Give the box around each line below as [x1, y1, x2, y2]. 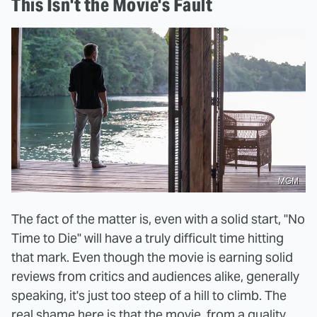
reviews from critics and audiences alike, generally [11, 268, 299, 285]
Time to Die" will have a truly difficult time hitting [11, 230, 284, 247]
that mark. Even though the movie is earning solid [11, 249, 293, 266]
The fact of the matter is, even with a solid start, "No [11, 211, 305, 228]
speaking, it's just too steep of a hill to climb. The [11, 287, 287, 304]
